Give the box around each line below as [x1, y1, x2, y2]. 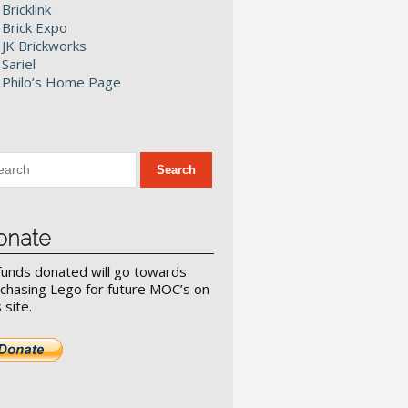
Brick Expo [2, 18, 67, 36]
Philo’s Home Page [2, 73, 121, 91]
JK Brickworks [2, 36, 87, 55]
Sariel [2, 55, 36, 73]
